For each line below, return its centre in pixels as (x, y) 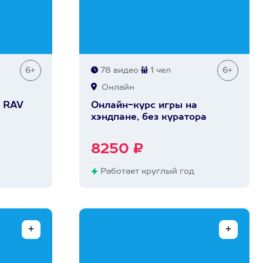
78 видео (118, 70)
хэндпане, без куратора (149, 117)
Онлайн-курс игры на (144, 106)
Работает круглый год (146, 171)
